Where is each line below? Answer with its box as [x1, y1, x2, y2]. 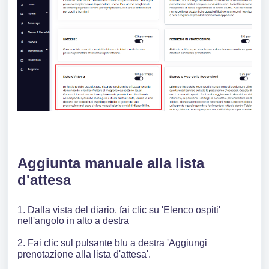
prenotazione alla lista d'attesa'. [17, 249, 151, 259]
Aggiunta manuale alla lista [17, 154, 204, 171]
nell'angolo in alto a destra [17, 215, 131, 226]
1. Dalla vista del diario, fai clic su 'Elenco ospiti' [17, 204, 220, 215]
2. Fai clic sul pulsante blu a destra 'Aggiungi [17, 237, 207, 248]
